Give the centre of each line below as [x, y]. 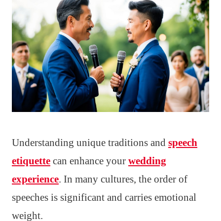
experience [35, 179]
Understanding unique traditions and [90, 142]
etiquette [31, 161]
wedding [147, 161]
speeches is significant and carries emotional [104, 197]
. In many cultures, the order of [123, 179]
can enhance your [89, 161]
